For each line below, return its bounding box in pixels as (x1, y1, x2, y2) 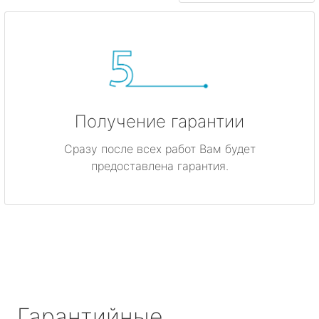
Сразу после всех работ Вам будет (63, 141, 256, 156)
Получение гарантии (75, 110, 244, 132)
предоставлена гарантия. (90, 158, 229, 173)
